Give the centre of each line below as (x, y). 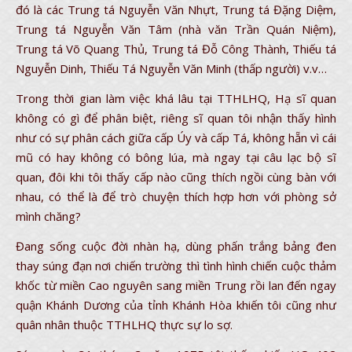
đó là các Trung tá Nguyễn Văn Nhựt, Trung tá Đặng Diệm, (176, 9)
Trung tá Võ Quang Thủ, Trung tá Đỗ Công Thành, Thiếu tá (176, 49)
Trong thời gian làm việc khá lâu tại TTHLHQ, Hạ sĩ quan (176, 98)
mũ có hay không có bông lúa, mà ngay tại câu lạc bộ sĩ (176, 157)
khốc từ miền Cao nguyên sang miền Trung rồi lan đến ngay (176, 285)
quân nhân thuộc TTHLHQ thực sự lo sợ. (124, 324)
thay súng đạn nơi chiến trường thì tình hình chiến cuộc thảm (176, 266)
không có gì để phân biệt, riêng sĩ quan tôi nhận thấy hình (176, 118)
